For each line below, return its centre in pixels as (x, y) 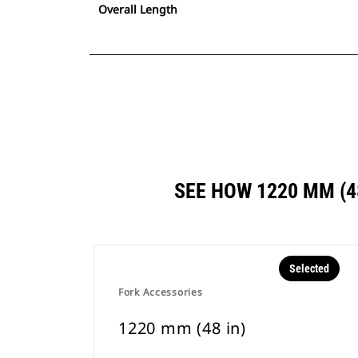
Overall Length (138, 9)
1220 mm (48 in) (182, 328)
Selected (309, 268)
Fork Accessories (161, 292)
